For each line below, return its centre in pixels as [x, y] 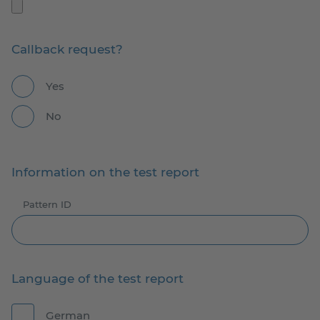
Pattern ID [47, 204]
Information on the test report [105, 172]
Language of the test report [97, 278]
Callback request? [67, 50]
